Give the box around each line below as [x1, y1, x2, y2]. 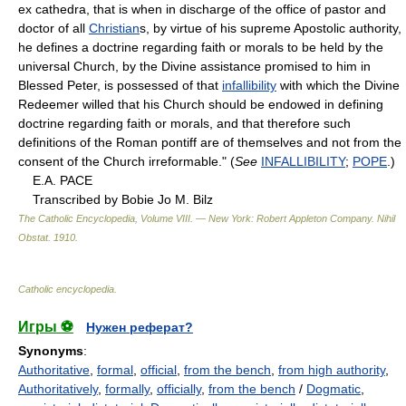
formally [105, 381, 150, 396]
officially [157, 381, 201, 396]
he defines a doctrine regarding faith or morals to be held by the [18, 39, 383, 54]
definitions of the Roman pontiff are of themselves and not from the [18, 134, 401, 150]
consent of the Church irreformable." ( [18, 153, 235, 169]
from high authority [278, 362, 385, 377]
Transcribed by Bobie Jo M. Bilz [18, 191, 213, 207]
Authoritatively [18, 381, 98, 396]
